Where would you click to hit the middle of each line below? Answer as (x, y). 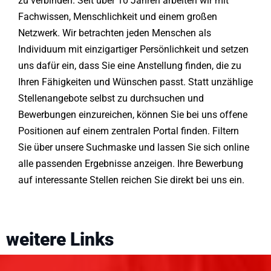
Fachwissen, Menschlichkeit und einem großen (118, 17)
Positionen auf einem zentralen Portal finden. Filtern (129, 131)
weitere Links (60, 240)
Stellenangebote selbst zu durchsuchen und (111, 99)
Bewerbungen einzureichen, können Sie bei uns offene (133, 115)
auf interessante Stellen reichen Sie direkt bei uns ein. (131, 180)
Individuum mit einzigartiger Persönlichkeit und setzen (133, 50)
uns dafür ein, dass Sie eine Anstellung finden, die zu (130, 66)
